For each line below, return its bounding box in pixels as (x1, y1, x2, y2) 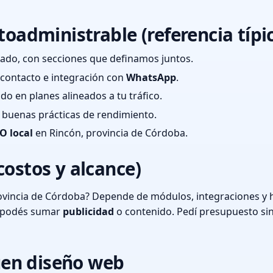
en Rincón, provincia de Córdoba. (33, 126, 188, 140)
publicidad (63, 205, 114, 219)
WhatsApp (126, 70, 176, 84)
